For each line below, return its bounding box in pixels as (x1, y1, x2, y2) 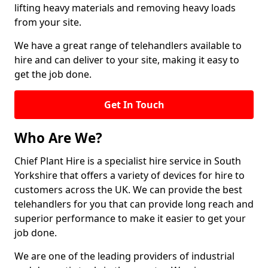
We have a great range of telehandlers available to (14, 39, 242, 52)
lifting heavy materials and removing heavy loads (14, 1, 236, 14)
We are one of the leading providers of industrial (14, 249, 234, 263)
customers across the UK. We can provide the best (14, 183, 242, 196)
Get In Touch (103, 98, 165, 111)
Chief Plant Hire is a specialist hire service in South (14, 154, 241, 167)
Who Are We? (14, 129, 102, 147)
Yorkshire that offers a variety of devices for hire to (14, 169, 245, 182)
